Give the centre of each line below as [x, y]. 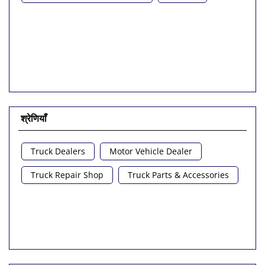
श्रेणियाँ [34, 119]
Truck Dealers [58, 151]
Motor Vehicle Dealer [151, 151]
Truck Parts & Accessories [178, 175]
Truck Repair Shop [67, 175]
